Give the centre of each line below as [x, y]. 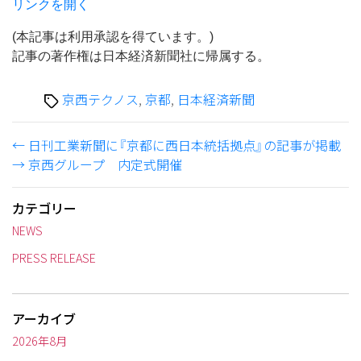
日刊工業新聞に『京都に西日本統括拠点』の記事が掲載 [185, 145]
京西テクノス [100, 99]
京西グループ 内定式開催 [105, 164]
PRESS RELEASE [54, 257]
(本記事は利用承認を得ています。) [113, 37]
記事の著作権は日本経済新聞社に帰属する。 [141, 56]
